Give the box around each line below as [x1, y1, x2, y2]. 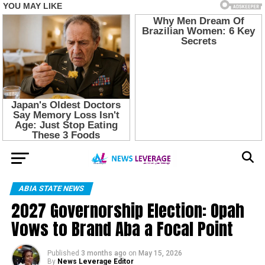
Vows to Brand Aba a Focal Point [11, 215, 233, 241]
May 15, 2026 [138, 248, 182, 257]
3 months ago [80, 248, 127, 257]
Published [47, 248, 79, 257]
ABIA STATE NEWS [17, 183, 85, 193]
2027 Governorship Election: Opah [11, 197, 244, 223]
